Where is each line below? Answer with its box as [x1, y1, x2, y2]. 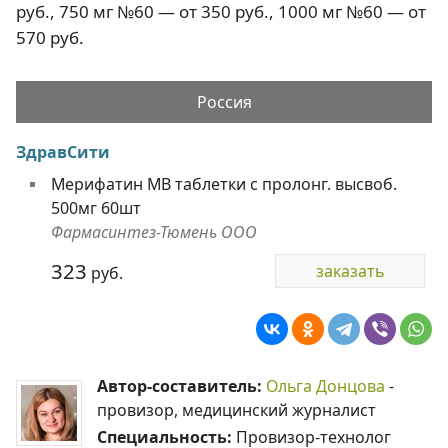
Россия [196, 90, 252, 113]
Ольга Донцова [266, 375, 385, 398]
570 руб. [16, 25, 84, 49]
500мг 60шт [50, 197, 141, 220]
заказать [316, 260, 384, 283]
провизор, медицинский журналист [97, 399, 376, 422]
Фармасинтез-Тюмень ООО [50, 221, 257, 244]
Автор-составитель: [97, 375, 266, 398]
